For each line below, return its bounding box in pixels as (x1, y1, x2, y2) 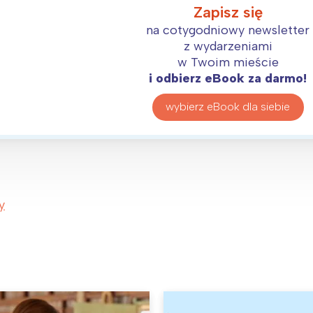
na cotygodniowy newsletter (146, 22, 310, 38)
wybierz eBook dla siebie (166, 100, 291, 114)
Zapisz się (193, 2, 263, 22)
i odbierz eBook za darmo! (149, 70, 307, 86)
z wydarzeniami (183, 38, 272, 54)
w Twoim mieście (177, 54, 279, 70)
